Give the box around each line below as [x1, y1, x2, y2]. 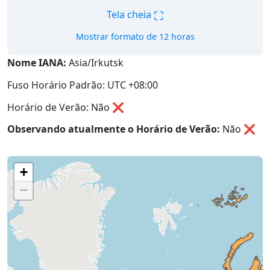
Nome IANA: [7, 56, 66, 69]
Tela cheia [107, 8, 154, 22]
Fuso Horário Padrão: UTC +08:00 [7, 78, 158, 92]
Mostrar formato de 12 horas [75, 31, 195, 42]
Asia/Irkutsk [66, 56, 124, 69]
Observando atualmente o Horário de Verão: [7, 122, 220, 136]
